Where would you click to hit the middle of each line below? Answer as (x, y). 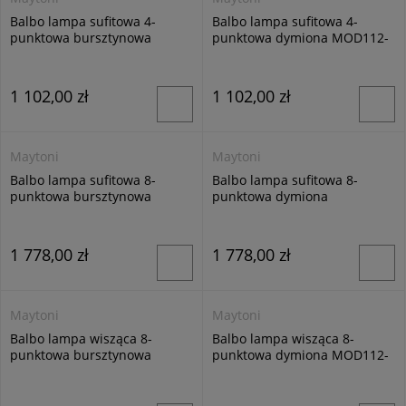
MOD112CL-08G (58, 213)
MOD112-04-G (53, 54)
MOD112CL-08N (260, 213)
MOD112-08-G (53, 371)
